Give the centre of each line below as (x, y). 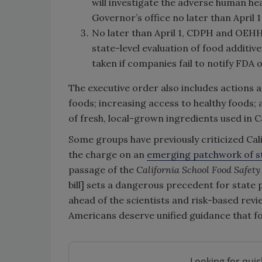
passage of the (102, 170)
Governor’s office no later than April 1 (176, 18)
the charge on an (108, 154)
